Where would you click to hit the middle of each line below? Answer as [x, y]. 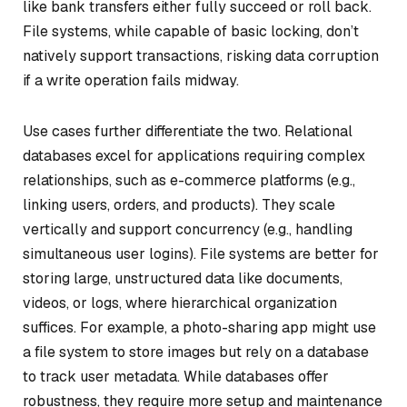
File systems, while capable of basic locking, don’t [191, 31]
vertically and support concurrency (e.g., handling [188, 229]
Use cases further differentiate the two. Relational [188, 131]
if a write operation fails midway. [131, 80]
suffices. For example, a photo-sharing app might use [199, 327]
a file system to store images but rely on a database [196, 352]
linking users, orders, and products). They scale [179, 204]
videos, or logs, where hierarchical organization [180, 303]
